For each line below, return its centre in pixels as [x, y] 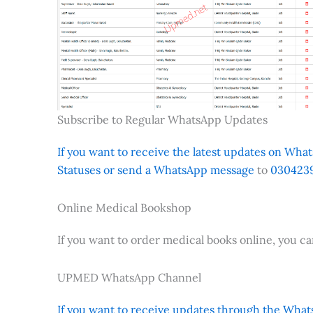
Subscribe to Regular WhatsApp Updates [162, 119]
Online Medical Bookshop [124, 207]
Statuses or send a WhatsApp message [156, 169]
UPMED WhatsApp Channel [129, 277]
